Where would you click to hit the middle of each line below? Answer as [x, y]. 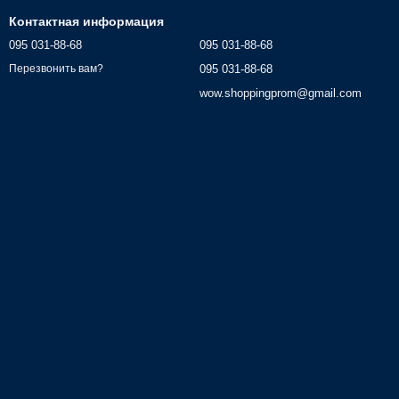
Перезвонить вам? [56, 69]
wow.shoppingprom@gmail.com [281, 93]
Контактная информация [86, 21]
